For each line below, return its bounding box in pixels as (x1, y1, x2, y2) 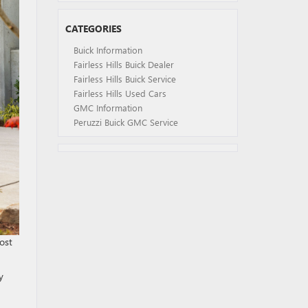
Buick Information (73, 44, 142, 56)
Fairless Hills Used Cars (73, 87, 166, 99)
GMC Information (73, 102, 142, 113)
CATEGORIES (65, 22, 122, 35)
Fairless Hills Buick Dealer (73, 58, 174, 70)
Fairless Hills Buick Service (73, 73, 176, 85)
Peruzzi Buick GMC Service (73, 116, 178, 128)
